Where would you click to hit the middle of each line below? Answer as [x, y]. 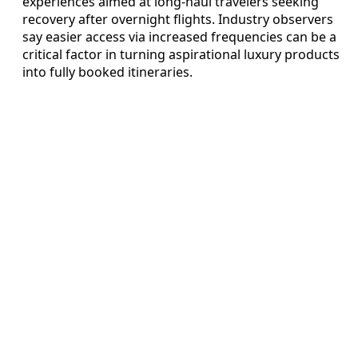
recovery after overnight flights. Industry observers [178, 19]
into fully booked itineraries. [107, 72]
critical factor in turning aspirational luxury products [181, 54]
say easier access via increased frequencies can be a [179, 36]
